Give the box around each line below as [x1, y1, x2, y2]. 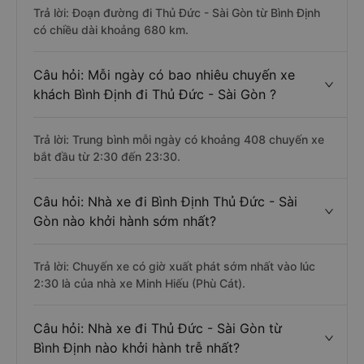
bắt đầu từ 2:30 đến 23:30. [33, 149, 180, 163]
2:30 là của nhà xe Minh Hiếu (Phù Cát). [33, 276, 245, 290]
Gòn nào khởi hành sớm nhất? [33, 213, 216, 229]
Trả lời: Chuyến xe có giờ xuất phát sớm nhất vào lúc [33, 259, 315, 273]
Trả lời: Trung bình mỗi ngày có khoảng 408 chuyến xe [33, 132, 324, 146]
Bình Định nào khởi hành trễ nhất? [33, 340, 240, 356]
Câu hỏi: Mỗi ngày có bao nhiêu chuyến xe [33, 67, 295, 83]
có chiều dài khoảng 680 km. [33, 23, 188, 37]
